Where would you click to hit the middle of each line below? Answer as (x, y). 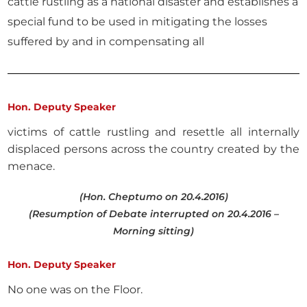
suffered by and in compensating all (106, 41)
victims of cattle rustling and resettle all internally (153, 132)
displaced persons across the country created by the (153, 149)
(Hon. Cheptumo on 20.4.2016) (153, 197)
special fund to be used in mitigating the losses (138, 22)
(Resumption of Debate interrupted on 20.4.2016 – (153, 214)
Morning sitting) (153, 231)
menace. (32, 167)
